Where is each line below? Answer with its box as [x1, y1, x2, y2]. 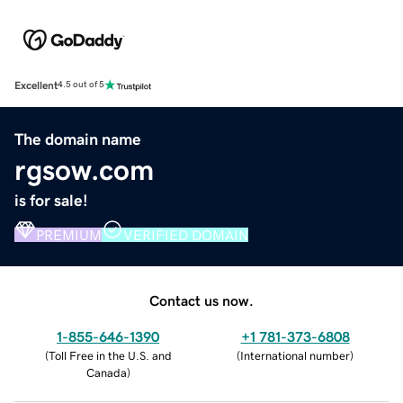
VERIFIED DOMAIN [123, 227, 248, 242]
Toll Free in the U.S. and [48, 349, 172, 362]
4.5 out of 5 [58, 80, 104, 90]
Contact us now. [149, 292, 254, 308]
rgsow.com [14, 155, 154, 184]
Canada [85, 366, 127, 379]
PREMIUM [36, 227, 102, 242]
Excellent [14, 79, 58, 91]
